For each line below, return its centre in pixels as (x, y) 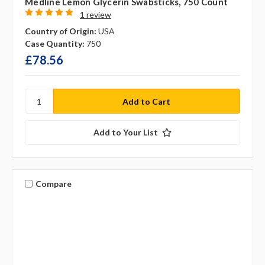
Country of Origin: (61, 31)
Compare (53, 183)
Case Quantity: (55, 44)
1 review (95, 15)
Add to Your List (126, 132)
